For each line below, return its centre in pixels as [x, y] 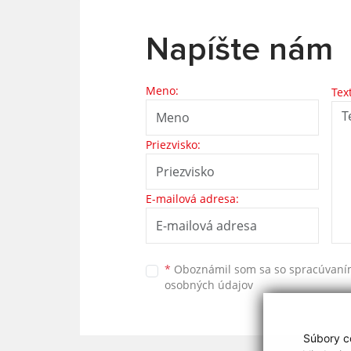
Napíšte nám [239, 50]
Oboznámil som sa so [230, 270]
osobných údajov [209, 285]
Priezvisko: [173, 144]
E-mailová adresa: [192, 198]
